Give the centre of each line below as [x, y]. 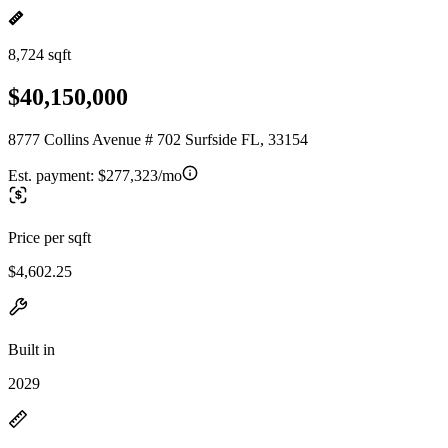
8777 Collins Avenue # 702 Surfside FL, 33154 [158, 139]
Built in [31, 349]
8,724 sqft [39, 54]
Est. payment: [53, 175]
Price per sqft [49, 237]
